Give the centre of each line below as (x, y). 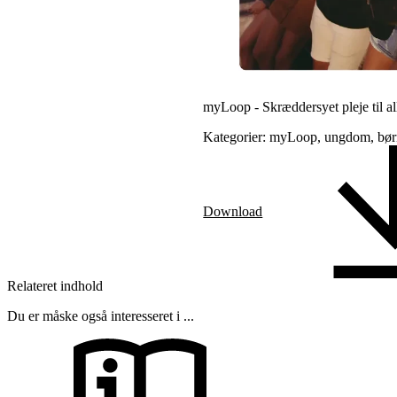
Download (233, 211)
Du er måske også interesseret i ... (101, 315)
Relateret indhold (55, 285)
